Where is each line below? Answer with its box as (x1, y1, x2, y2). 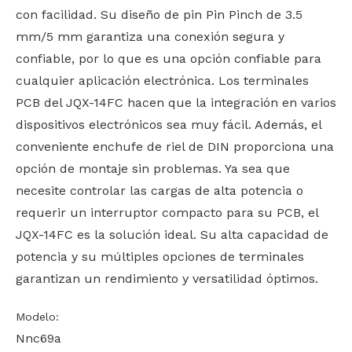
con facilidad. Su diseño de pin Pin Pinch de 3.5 (16, 7, 302, 22)
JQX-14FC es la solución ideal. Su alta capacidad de (16, 227, 328, 242)
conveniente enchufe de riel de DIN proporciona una (16, 139, 334, 154)
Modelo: (16, 310, 59, 323)
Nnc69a (16, 331, 61, 346)
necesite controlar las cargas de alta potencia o (16, 183, 303, 198)
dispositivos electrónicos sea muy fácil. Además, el (16, 117, 321, 132)
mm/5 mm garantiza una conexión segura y (16, 29, 284, 44)
